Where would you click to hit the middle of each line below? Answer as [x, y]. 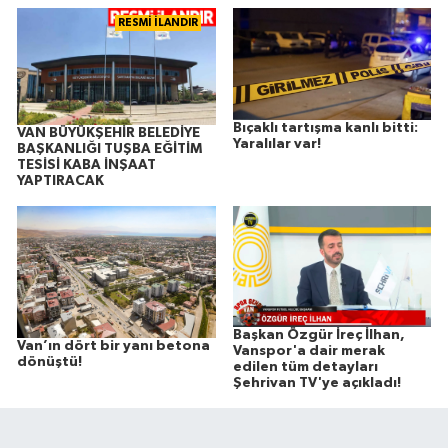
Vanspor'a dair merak [308, 350]
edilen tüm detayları [305, 366]
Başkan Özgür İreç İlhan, [318, 334]
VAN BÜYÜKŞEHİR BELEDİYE [108, 132]
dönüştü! [49, 362]
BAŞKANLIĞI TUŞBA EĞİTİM [109, 148]
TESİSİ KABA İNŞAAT [86, 164]
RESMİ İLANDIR [157, 23]
